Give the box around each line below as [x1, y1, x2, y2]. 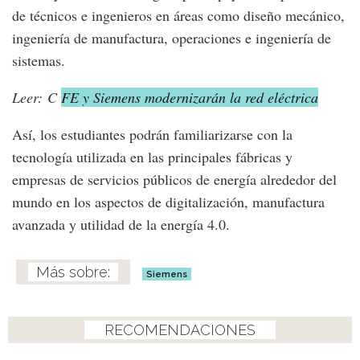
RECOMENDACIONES [104, 321, 256, 339]
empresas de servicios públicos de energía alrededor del [12, 170, 337, 190]
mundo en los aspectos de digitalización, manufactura [12, 192, 325, 212]
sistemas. [12, 51, 65, 71]
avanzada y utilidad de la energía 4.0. [12, 215, 230, 235]
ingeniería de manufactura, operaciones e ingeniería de [12, 28, 331, 48]
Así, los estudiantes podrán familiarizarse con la [12, 125, 292, 145]
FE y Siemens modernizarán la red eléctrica [61, 88, 318, 108]
